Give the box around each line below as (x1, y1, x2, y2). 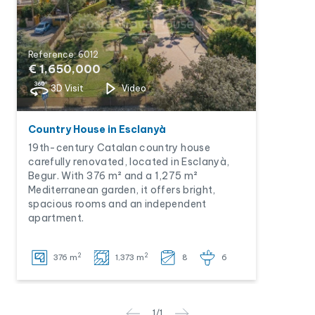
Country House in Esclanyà (28, 123, 166, 136)
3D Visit (51, 83, 84, 94)
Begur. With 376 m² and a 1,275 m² (28, 169, 198, 182)
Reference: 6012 (28, 49, 98, 60)
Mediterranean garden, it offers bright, (28, 184, 216, 196)
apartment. (28, 212, 84, 224)
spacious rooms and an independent (28, 198, 207, 210)
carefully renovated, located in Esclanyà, (28, 155, 230, 168)
